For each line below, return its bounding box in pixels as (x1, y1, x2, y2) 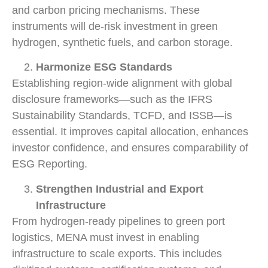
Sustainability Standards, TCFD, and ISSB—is (12, 109, 232, 122)
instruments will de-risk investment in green (12, 20, 218, 32)
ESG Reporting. (12, 158, 87, 170)
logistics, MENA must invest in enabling (12, 231, 199, 243)
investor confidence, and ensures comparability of (12, 142, 248, 154)
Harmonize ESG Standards (36, 61, 172, 74)
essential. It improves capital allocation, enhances (12, 126, 248, 138)
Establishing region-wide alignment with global (12, 77, 232, 90)
